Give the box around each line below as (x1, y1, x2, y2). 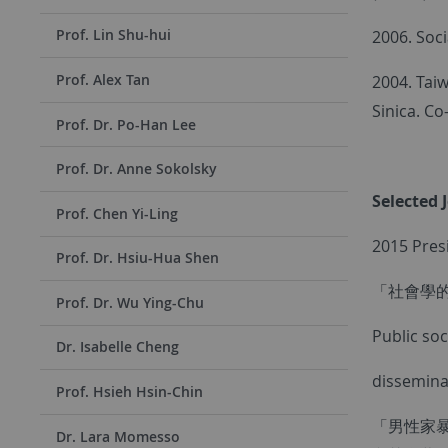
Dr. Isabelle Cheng (56, 337, 179, 357)
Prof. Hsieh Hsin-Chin (56, 382, 203, 402)
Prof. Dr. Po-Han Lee (56, 114, 196, 134)
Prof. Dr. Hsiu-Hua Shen (56, 248, 219, 268)
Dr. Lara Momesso (56, 426, 180, 446)
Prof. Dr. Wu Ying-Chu (56, 292, 204, 312)
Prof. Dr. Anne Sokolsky (56, 159, 217, 179)
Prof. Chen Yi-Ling (56, 203, 178, 223)
